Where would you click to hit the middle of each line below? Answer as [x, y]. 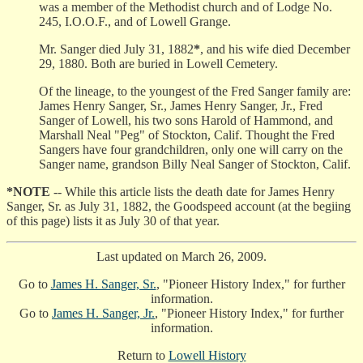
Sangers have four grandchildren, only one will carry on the [191, 150]
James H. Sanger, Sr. [103, 284]
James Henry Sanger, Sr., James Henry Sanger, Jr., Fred [181, 106]
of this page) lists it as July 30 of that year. [113, 221]
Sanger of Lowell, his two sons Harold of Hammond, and [186, 121]
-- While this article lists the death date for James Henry [192, 192]
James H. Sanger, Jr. [103, 314]
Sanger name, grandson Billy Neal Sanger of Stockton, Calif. [195, 164]
